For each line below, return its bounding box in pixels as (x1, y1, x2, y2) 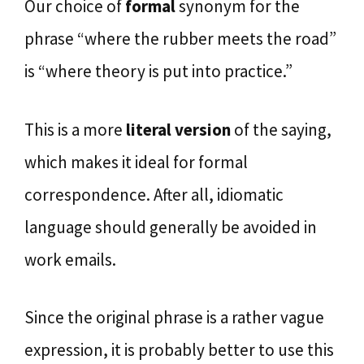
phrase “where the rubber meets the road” (24, 28, 336, 50)
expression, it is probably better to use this (24, 339, 334, 361)
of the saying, (231, 118, 331, 141)
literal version (126, 118, 231, 141)
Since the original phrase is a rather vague (24, 306, 324, 328)
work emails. (24, 248, 116, 271)
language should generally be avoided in (24, 215, 317, 238)
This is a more (24, 118, 126, 141)
